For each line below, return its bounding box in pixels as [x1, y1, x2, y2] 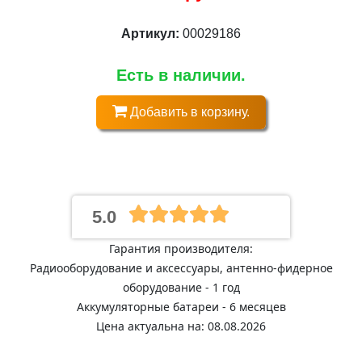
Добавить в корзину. [127, 105, 250, 119]
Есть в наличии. [116, 66, 246, 84]
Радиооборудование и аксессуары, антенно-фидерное [29, 260, 333, 276]
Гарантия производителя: [109, 241, 253, 256]
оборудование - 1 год [122, 280, 240, 295]
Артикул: [121, 27, 183, 40]
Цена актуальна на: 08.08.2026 [96, 318, 266, 334]
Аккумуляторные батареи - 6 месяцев [76, 299, 286, 314]
